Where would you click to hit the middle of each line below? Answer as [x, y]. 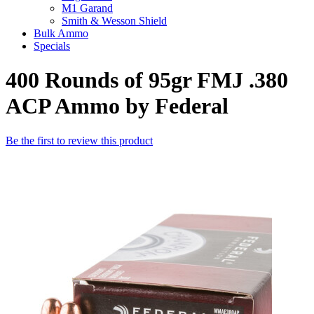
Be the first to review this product [79, 140]
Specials [52, 46]
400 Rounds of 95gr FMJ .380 [147, 80]
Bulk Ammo [61, 33]
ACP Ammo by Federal [117, 106]
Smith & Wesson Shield [114, 21]
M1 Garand [87, 8]
